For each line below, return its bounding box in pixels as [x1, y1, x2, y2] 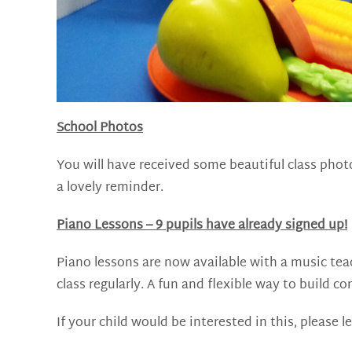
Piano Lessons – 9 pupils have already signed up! [57, 214, 347, 237]
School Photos [57, 116, 143, 140]
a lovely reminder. [57, 176, 163, 200]
